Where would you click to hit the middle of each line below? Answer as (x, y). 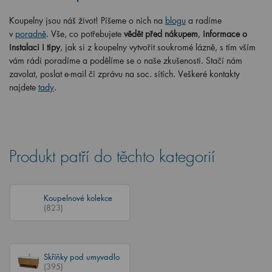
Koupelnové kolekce (78, 198)
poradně (31, 34)
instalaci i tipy (35, 47)
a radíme (205, 20)
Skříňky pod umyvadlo (82, 257)
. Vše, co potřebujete (84, 34)
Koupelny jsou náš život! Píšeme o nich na (86, 20)
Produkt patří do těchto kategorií (112, 157)
